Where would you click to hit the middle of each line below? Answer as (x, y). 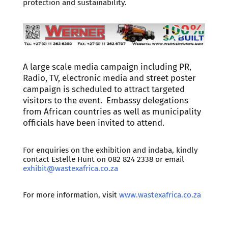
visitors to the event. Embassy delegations (105, 100)
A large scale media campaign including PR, (107, 66)
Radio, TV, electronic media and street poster (109, 78)
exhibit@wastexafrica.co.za (70, 168)
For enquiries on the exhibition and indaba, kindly (110, 150)
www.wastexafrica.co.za (160, 195)
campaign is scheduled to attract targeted (104, 89)
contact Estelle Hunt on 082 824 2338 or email (103, 159)
